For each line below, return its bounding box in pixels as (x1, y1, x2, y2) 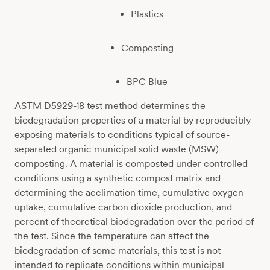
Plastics (131, 8, 163, 20)
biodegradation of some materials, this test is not (14, 245, 221, 257)
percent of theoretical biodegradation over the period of (14, 216, 254, 228)
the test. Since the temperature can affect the (14, 230, 209, 242)
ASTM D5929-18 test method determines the (14, 100, 206, 112)
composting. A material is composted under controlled (14, 158, 248, 170)
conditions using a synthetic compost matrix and (14, 172, 221, 184)
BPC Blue (127, 76, 168, 88)
